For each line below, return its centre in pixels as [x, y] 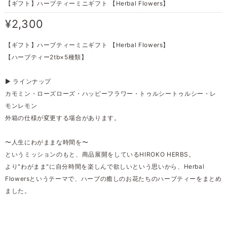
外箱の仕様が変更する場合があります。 [63, 118]
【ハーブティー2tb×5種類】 [46, 57]
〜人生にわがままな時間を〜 [47, 142]
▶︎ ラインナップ [28, 82]
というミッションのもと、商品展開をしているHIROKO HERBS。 [100, 155]
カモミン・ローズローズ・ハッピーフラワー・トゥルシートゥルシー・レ [111, 94]
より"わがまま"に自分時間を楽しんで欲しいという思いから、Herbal [105, 167]
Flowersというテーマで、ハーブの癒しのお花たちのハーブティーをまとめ [113, 179]
